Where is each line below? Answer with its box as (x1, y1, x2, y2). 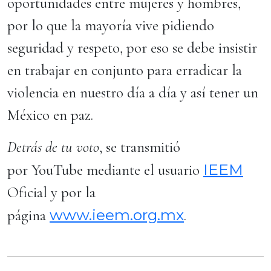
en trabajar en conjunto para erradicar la (7, 61, 242, 79)
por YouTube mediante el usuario (7, 161, 203, 179)
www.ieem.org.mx (50, 206, 184, 224)
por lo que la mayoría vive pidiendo (7, 16, 214, 34)
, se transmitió (99, 138, 180, 156)
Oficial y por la (7, 183, 96, 201)
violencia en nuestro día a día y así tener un (7, 83, 258, 102)
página (7, 206, 50, 224)
